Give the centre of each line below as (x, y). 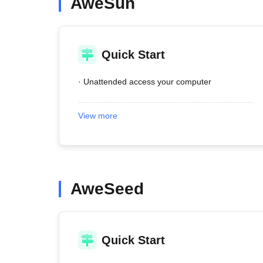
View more (98, 116)
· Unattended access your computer (145, 82)
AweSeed (107, 189)
